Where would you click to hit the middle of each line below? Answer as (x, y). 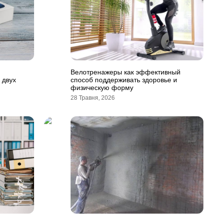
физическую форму (102, 88)
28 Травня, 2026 (93, 98)
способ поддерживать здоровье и (124, 80)
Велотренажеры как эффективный (126, 72)
